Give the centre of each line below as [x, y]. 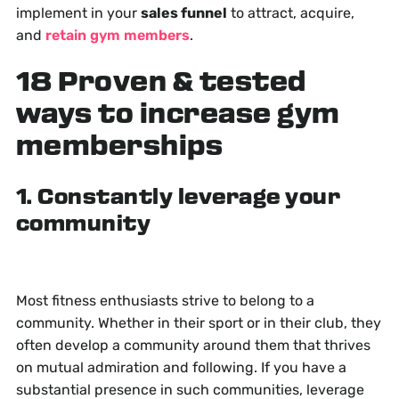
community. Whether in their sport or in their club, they [198, 323]
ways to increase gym [178, 116]
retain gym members [117, 36]
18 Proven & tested [161, 84]
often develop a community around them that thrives [193, 346]
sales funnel [183, 13]
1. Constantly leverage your [178, 199]
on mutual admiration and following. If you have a [181, 368]
